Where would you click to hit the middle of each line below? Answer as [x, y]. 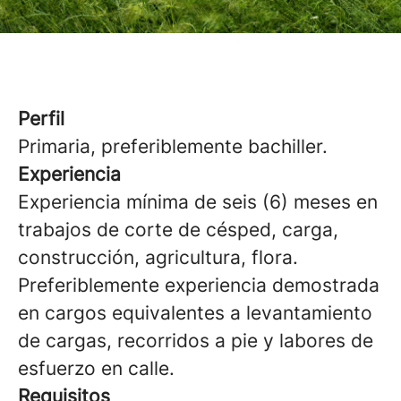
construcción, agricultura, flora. [158, 257]
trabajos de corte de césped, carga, [178, 230]
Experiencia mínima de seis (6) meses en [198, 202]
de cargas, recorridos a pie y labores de [196, 341]
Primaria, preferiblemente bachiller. [173, 146]
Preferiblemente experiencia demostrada [199, 285]
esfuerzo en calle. [96, 368]
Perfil [41, 119]
